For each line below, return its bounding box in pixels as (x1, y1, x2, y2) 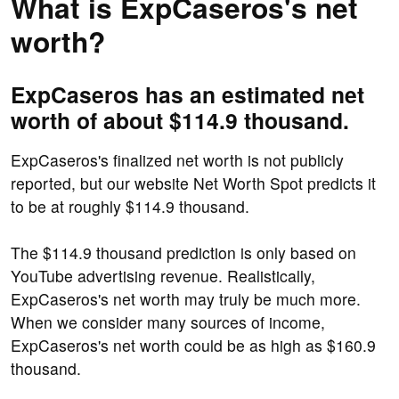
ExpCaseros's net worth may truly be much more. (11, 288, 361, 311)
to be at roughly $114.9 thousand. (11, 195, 249, 218)
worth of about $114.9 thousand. (11, 104, 349, 137)
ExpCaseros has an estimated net (11, 78, 364, 111)
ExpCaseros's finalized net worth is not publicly (11, 149, 344, 172)
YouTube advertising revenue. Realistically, (11, 265, 315, 288)
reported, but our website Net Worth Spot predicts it (11, 172, 376, 195)
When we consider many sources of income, (11, 311, 325, 334)
